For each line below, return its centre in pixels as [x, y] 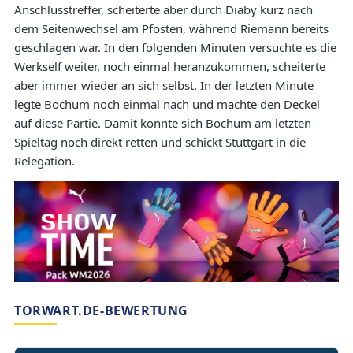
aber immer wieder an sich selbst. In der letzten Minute [164, 85]
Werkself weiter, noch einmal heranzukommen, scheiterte [170, 67]
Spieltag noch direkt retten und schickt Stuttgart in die [160, 142]
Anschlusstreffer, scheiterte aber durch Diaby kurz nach [163, 10]
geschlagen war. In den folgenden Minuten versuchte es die [175, 48]
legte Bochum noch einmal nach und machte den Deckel [167, 104]
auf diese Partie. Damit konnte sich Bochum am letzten [163, 123]
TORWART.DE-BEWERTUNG [101, 310]
